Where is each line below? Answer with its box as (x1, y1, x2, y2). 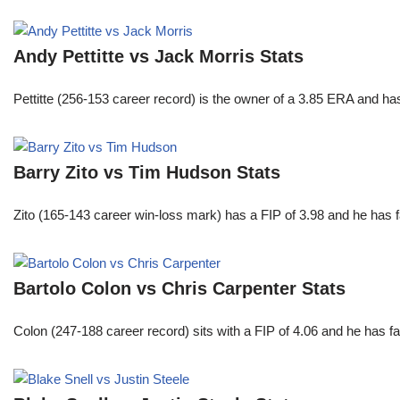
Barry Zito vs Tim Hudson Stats (13, 162, 280, 183)
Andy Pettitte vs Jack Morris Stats (13, 46, 304, 67)
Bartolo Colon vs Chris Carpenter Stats (13, 279, 346, 299)
